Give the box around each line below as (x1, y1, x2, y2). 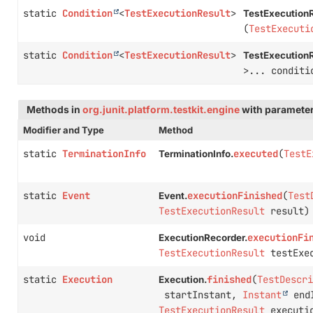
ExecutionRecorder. (158, 232, 247, 243)
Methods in (27, 104, 82, 115)
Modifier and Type (23, 124, 104, 136)
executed (233, 147, 278, 160)
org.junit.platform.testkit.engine (82, 104, 240, 115)
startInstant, (158, 289, 242, 301)
